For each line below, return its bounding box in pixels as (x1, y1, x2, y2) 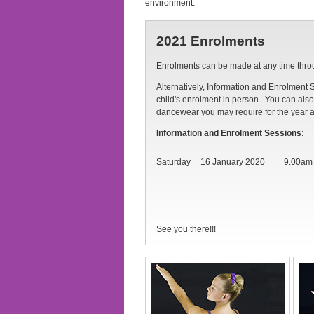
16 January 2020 (200, 156, 265, 167)
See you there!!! (156, 224, 216, 234)
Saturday (156, 156, 191, 167)
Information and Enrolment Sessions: (156, 128, 304, 138)
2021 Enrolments (156, 33, 265, 48)
